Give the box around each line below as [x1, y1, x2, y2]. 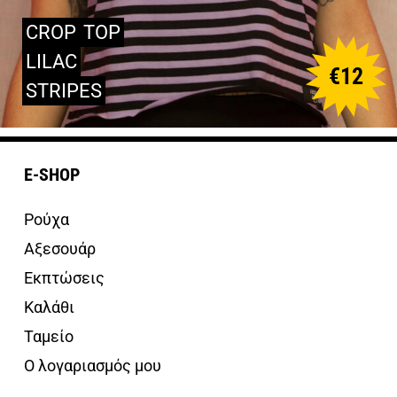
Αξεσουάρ [24, 238, 96, 258]
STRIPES [26, 79, 102, 102]
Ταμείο [24, 326, 74, 346]
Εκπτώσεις [24, 268, 105, 287]
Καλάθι [24, 297, 74, 316]
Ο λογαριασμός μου [24, 355, 161, 375]
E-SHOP [24, 163, 80, 185]
